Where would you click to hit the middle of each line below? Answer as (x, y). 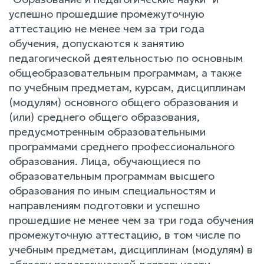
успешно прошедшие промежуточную (107, 14)
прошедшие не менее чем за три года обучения (131, 220)
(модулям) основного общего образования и (123, 102)
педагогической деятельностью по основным (126, 58)
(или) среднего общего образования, (104, 117)
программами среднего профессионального (122, 146)
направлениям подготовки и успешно (104, 205)
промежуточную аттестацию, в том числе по (125, 235)
